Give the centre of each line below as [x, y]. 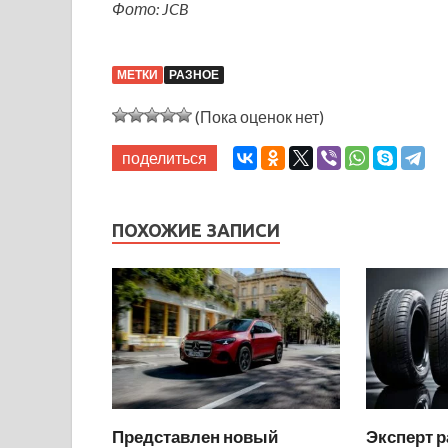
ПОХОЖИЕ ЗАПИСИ [196, 230]
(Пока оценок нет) [258, 117]
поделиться [164, 158]
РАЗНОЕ [194, 75]
